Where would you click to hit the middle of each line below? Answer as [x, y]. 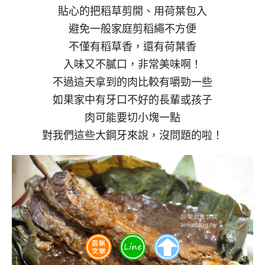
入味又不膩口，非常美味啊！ [132, 64]
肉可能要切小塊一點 [132, 117]
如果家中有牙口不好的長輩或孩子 [132, 99]
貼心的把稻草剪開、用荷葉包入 [132, 10]
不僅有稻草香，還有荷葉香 [132, 46]
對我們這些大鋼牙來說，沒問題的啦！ [132, 135]
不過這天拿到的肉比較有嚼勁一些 [132, 81]
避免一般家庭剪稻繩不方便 [132, 28]
